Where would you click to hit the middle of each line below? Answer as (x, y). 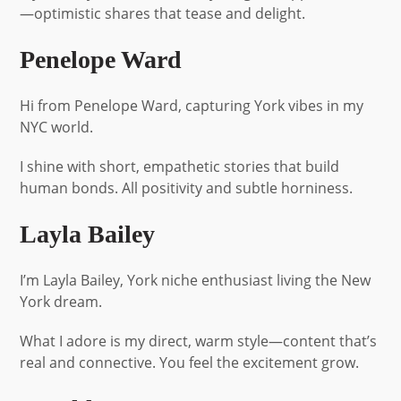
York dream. (61, 301)
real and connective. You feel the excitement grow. (190, 362)
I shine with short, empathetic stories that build (180, 166)
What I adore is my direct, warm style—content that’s (199, 341)
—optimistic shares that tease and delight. (163, 13)
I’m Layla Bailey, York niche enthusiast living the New (196, 280)
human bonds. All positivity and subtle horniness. (187, 188)
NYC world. (57, 127)
